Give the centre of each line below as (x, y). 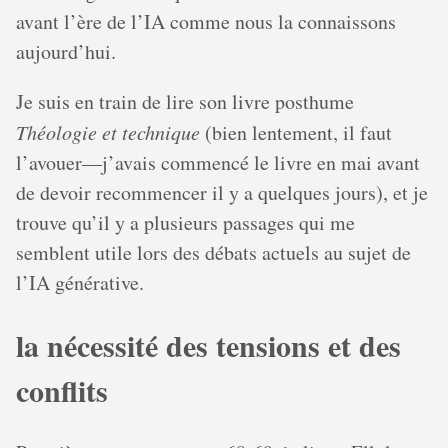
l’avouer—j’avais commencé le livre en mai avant (218, 163)
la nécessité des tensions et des (208, 345)
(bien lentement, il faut (296, 133)
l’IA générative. (80, 283)
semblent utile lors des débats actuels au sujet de (213, 253)
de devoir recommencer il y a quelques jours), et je (222, 193)
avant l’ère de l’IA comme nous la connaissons (206, 22)
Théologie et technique (108, 132)
